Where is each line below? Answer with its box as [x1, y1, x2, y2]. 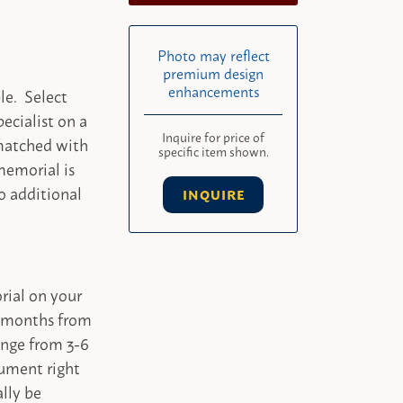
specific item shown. [157, 139, 269, 161]
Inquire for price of [162, 125, 265, 147]
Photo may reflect [157, 42, 270, 67]
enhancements [167, 78, 259, 103]
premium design [163, 60, 264, 85]
